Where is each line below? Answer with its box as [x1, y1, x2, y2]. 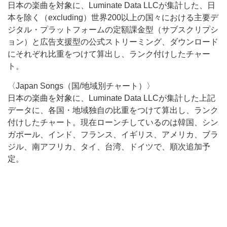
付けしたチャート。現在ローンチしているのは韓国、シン [8, 118, 218, 127]
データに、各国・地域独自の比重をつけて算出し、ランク [8, 106, 218, 115]
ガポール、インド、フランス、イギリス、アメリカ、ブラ [8, 130, 218, 139]
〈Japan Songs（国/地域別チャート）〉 [8, 82, 155, 90]
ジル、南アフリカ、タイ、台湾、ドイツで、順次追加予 [8, 142, 210, 151]
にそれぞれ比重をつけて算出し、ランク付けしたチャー [8, 50, 210, 58]
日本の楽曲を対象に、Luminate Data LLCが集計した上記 [8, 94, 215, 102]
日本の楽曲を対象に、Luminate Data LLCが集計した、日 [8, 1, 215, 10]
